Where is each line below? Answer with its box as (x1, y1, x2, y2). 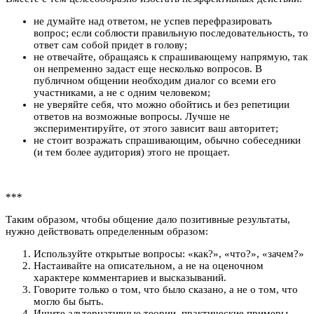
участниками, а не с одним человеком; (34, 86, 210, 98)
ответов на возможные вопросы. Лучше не (34, 110, 230, 122)
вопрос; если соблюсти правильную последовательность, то (34, 27, 308, 39)
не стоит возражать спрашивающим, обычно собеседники (34, 134, 301, 146)
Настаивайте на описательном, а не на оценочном (34, 259, 264, 271)
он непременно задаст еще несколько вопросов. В (34, 62, 262, 74)
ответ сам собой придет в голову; (34, 39, 187, 50)
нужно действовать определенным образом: (6, 225, 208, 237)
